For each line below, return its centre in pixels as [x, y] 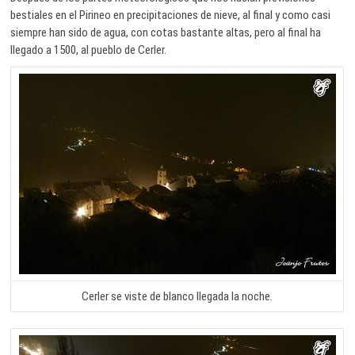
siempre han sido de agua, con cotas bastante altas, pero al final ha [166, 32]
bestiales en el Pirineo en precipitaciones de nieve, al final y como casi [171, 15]
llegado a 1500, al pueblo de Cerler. [89, 50]
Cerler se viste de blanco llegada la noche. [177, 296]
